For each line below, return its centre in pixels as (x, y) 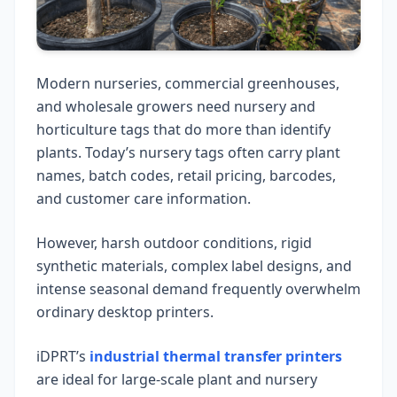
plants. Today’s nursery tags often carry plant (188, 153)
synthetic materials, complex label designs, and (194, 266)
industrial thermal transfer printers (216, 357)
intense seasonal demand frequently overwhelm (198, 289)
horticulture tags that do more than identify (183, 130)
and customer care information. (144, 199)
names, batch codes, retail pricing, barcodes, (186, 176)
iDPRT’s (63, 357)
